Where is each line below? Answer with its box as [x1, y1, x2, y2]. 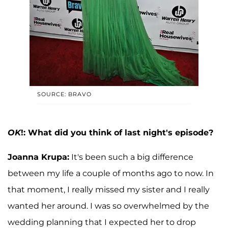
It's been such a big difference [69, 152, 193, 162]
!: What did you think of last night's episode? [21, 127, 213, 137]
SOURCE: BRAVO [37, 90, 92, 98]
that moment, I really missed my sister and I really [8, 184, 210, 194]
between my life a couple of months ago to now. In [8, 168, 214, 178]
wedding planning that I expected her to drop [8, 217, 196, 227]
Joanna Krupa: [8, 152, 69, 162]
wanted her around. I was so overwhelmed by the [8, 201, 209, 211]
